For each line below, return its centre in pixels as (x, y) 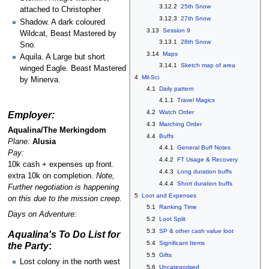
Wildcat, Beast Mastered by (68, 33)
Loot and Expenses (169, 196)
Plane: (19, 142)
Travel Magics (196, 100)
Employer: (31, 114)
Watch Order (177, 112)
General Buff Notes (204, 148)
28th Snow (195, 42)
